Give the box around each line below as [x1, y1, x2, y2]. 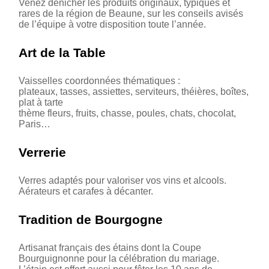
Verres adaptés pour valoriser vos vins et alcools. [19, 175, 226, 186]
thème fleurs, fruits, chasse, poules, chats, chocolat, [19, 107, 236, 118]
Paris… [19, 118, 50, 129]
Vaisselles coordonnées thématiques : [19, 75, 180, 86]
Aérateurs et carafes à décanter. [19, 186, 153, 196]
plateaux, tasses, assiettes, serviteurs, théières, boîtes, [19, 86, 249, 97]
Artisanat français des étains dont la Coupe [19, 242, 201, 253]
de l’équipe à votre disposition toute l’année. [19, 19, 206, 29]
